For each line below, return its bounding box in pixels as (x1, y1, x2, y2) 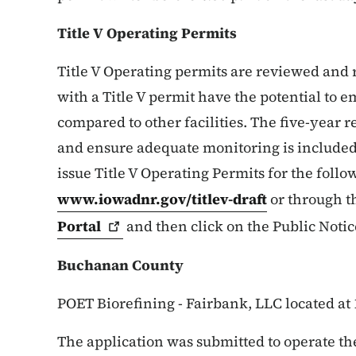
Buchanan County (57, 254, 184, 275)
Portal (57, 215, 101, 236)
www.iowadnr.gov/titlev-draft (57, 188, 267, 209)
